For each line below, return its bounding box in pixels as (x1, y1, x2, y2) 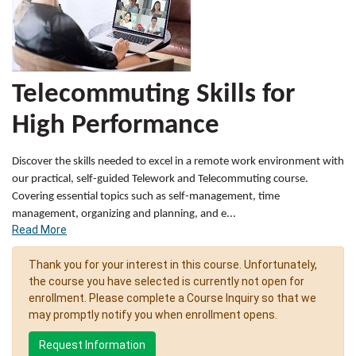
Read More (12, 223, 67, 237)
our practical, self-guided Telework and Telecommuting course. (12, 173, 308, 186)
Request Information (39, 339, 145, 352)
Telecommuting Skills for (12, 81, 295, 110)
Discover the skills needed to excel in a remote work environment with (12, 156, 344, 168)
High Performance (12, 112, 219, 141)
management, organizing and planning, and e (12, 208, 226, 221)
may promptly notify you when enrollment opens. (29, 308, 277, 322)
